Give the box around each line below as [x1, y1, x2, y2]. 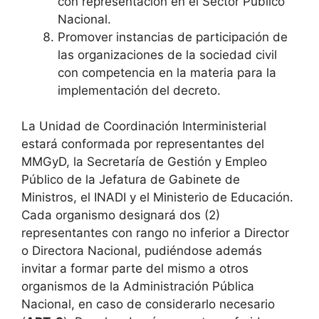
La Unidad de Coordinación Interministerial [21, 119, 266, 133]
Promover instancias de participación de [58, 29, 288, 44]
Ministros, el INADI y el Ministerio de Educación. [21, 190, 293, 204]
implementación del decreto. [58, 83, 221, 98]
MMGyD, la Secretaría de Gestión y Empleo [21, 155, 267, 169]
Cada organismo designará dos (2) [21, 208, 220, 222]
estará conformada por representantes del [21, 137, 264, 151]
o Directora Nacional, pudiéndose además [21, 244, 262, 258]
